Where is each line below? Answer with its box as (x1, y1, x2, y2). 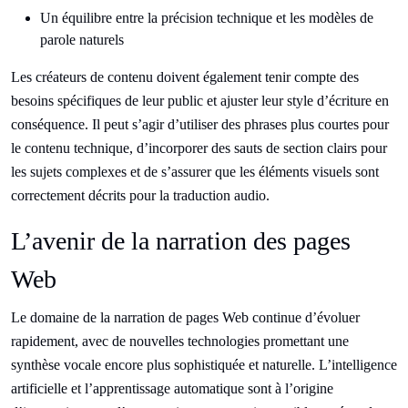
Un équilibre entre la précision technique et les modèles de (40, 10, 373, 26)
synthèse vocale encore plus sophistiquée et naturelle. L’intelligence (11, 357, 397, 373)
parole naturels (40, 32, 124, 48)
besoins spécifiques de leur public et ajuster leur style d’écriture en (11, 93, 389, 109)
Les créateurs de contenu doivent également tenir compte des (11, 69, 359, 86)
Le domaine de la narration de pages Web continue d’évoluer (11, 310, 360, 326)
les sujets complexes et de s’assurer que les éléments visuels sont (11, 164, 379, 180)
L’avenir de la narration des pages (11, 227, 351, 256)
